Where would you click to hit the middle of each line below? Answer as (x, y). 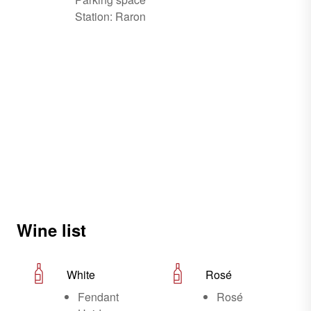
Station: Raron (110, 16)
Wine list (51, 230)
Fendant (98, 297)
